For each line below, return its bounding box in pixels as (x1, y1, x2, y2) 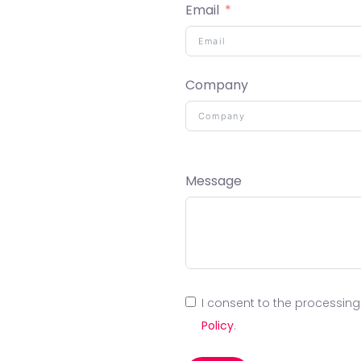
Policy (201, 317, 234, 334)
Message (185, 171, 242, 190)
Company (185, 75, 248, 94)
